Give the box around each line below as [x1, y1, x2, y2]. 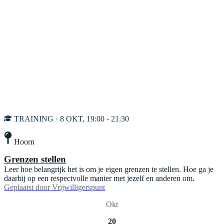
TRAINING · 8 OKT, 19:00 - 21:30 [14, 114, 129, 123]
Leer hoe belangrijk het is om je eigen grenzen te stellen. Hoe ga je [4, 165, 213, 174]
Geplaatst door [4, 183, 50, 192]
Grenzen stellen [4, 154, 66, 165]
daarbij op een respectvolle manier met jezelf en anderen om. [4, 174, 194, 183]
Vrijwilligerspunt [52, 183, 105, 192]
